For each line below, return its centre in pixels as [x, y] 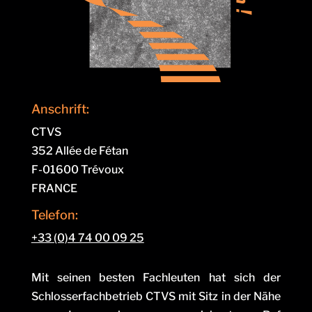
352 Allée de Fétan [79, 151]
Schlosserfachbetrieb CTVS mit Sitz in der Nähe [156, 297]
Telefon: [54, 215]
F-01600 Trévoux [77, 170]
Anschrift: [60, 109]
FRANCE [54, 189]
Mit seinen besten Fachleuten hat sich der [156, 278]
